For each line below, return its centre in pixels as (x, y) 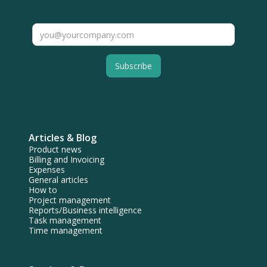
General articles (58, 180)
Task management (65, 221)
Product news (55, 150)
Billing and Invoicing (66, 160)
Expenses (47, 170)
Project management (70, 200)
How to (43, 190)
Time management (66, 231)
